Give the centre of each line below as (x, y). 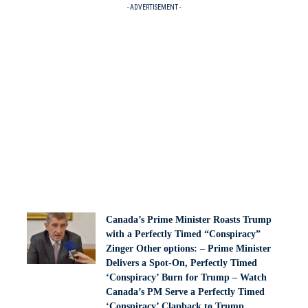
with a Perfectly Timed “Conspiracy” (183, 234)
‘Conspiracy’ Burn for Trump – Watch (186, 277)
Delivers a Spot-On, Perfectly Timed (181, 263)
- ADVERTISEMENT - (154, 7)
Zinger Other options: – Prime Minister (188, 249)
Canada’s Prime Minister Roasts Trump (189, 220)
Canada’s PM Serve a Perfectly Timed (185, 292)
